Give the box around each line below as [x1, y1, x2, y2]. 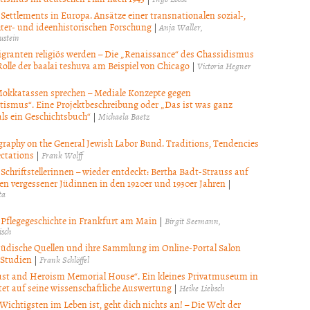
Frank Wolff [41, 147, 82, 162]
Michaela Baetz [98, 109, 149, 123]
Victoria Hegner [197, 58, 251, 73]
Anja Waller [158, 19, 201, 34]
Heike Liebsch [179, 280, 224, 295]
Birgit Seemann [165, 213, 219, 228]
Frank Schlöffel [39, 252, 89, 266]
